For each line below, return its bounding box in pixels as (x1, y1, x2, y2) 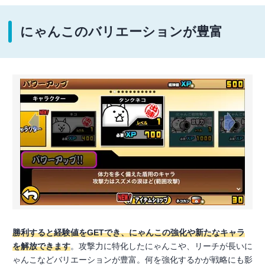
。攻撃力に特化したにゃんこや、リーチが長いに (70, 241, 253, 251)
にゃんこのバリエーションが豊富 (20, 24, 222, 39)
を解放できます (12, 241, 70, 251)
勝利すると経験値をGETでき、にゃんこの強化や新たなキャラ (12, 228, 245, 237)
